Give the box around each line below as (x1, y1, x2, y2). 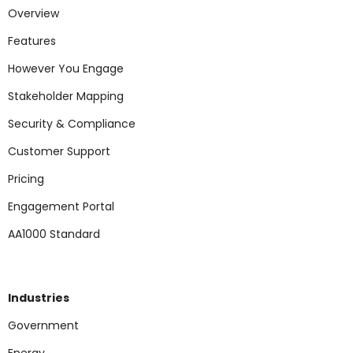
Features (8, 33, 56, 49)
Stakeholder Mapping (8, 88, 124, 104)
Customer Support (8, 143, 110, 159)
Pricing (8, 171, 44, 187)
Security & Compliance (8, 116, 136, 132)
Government (8, 318, 79, 333)
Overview (8, 6, 59, 21)
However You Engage (8, 61, 124, 76)
